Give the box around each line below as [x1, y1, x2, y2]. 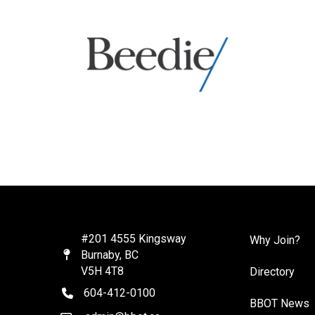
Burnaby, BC [80, 247, 139, 262]
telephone [60, 288, 110, 302]
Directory [250, 264, 295, 278]
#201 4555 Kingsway [80, 231, 186, 245]
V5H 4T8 [80, 264, 124, 278]
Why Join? [250, 233, 301, 247]
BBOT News [250, 296, 310, 310]
